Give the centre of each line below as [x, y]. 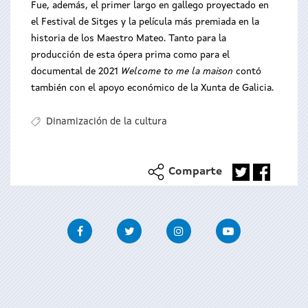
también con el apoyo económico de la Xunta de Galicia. [152, 88]
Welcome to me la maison [177, 71]
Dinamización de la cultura [106, 122]
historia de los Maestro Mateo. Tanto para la [129, 38]
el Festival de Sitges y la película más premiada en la [145, 22]
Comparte [195, 172]
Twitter [161, 227]
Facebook [115, 227]
